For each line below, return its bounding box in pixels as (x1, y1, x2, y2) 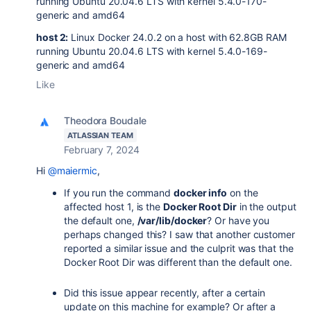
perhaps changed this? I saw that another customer (64, 228, 295, 240)
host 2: (36, 31, 69, 43)
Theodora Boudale (64, 115, 146, 126)
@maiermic (47, 165, 97, 176)
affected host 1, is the (64, 201, 163, 212)
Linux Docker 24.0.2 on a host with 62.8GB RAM (68, 31, 287, 43)
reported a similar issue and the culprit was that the (64, 242, 294, 254)
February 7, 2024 (64, 144, 140, 155)
